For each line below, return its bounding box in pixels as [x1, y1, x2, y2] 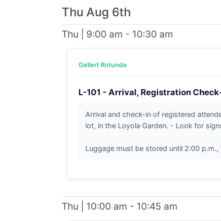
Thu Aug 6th [61, 4, 131, 19]
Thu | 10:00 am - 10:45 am [61, 200, 178, 212]
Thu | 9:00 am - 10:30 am [61, 28, 173, 40]
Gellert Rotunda [78, 61, 126, 69]
